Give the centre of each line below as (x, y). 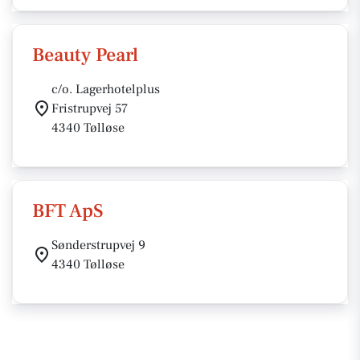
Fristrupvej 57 (90, 108)
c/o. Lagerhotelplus (106, 89)
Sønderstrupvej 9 (98, 245)
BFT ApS (68, 211)
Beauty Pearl (85, 55)
